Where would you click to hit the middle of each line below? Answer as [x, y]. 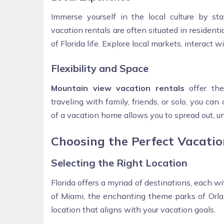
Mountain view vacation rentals [120, 88]
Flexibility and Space [100, 68]
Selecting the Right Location [119, 162]
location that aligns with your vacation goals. [133, 209]
